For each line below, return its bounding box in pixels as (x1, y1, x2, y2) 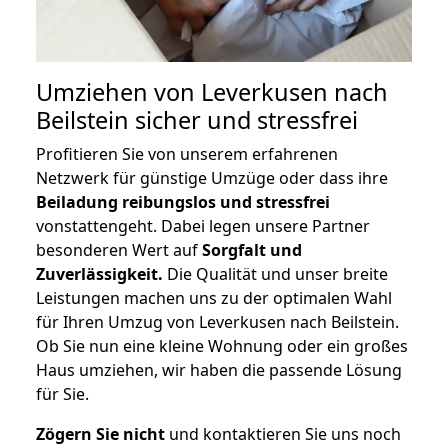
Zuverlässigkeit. (36, 263, 163, 286)
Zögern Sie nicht (36, 423, 165, 446)
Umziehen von (36, 76, 201, 109)
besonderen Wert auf (36, 239, 202, 262)
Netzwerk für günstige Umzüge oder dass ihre (36, 167, 388, 190)
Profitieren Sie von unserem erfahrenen (36, 143, 338, 166)
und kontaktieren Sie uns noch (165, 423, 401, 446)
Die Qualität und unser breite (163, 263, 388, 286)
